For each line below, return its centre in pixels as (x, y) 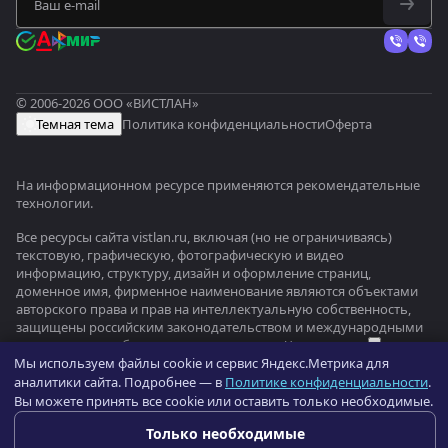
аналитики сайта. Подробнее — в (119, 382)
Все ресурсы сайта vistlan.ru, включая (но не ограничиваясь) (204, 237)
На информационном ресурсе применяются (156, 185)
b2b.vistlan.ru (328, 394)
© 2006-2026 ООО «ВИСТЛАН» (107, 103)
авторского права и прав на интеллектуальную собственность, (213, 309)
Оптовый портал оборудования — (157, 394)
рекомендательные (358, 185)
